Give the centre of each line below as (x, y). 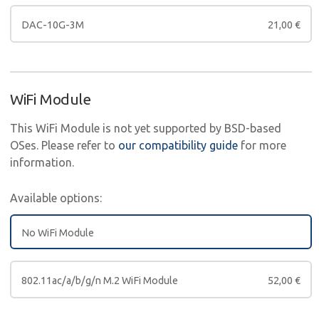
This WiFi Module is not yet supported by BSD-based (146, 128)
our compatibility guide (178, 145)
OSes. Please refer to (64, 145)
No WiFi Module (58, 232)
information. (42, 162)
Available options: (56, 198)
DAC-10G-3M (53, 25)
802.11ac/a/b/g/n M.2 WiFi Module (100, 280)
